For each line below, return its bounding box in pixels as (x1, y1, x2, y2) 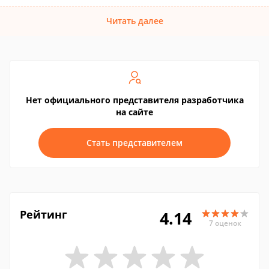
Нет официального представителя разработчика (25, 94, 244, 106)
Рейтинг (20, 207, 67, 222)
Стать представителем (86, 137, 183, 148)
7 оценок (209, 217, 241, 228)
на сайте (116, 106, 153, 118)
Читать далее (106, 15, 163, 26)
